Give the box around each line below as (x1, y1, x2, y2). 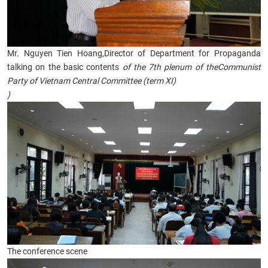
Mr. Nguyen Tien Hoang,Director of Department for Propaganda (7, 48, 261, 59)
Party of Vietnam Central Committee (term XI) (7, 76, 176, 86)
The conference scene (7, 246, 87, 256)
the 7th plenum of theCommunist (133, 62, 261, 72)
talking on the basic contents (7, 62, 123, 72)
